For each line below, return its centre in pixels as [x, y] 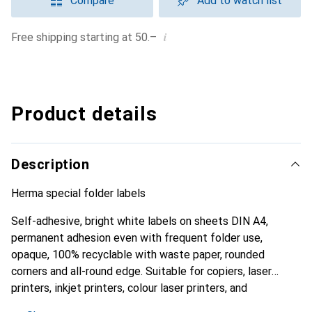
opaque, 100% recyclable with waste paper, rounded [138, 255]
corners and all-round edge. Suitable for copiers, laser [141, 271]
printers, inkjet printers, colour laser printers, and [129, 288]
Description [50, 164]
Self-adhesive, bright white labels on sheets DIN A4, [140, 221]
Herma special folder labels [78, 193]
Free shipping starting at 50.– [87, 37]
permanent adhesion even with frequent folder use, [137, 238]
